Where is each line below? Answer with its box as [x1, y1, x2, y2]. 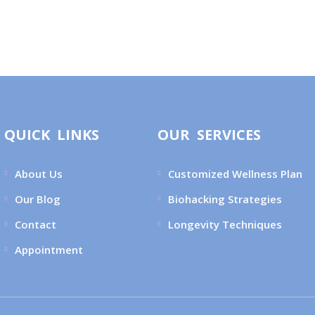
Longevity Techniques [168, 217, 282, 232]
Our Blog [15, 192, 60, 207]
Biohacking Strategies [168, 192, 282, 207]
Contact [15, 217, 56, 232]
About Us [15, 167, 63, 181]
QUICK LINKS [4, 125, 99, 145]
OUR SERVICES [157, 125, 261, 145]
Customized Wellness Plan [168, 167, 302, 181]
